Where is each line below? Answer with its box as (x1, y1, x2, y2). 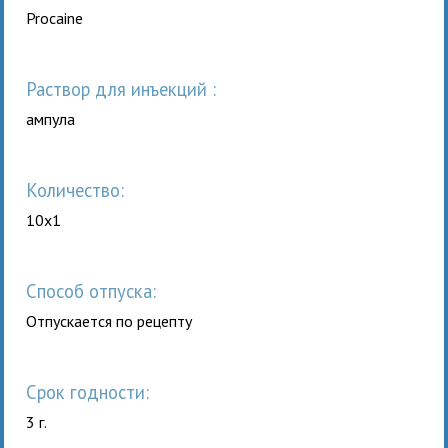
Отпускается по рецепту (26, 310, 193, 331)
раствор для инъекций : (36, 76, 217, 101)
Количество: (37, 177, 125, 202)
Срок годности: (37, 379, 150, 404)
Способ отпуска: (37, 278, 157, 303)
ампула (26, 108, 76, 129)
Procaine (26, 7, 84, 28)
